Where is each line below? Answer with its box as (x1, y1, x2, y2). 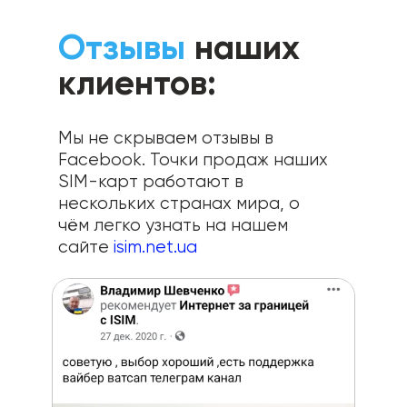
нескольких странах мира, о (58, 194, 300, 213)
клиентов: (58, 62, 216, 104)
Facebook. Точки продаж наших (58, 150, 328, 170)
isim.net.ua (114, 237, 197, 257)
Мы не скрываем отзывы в (58, 128, 273, 148)
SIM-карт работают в (58, 172, 243, 192)
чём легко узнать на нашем (58, 215, 288, 235)
